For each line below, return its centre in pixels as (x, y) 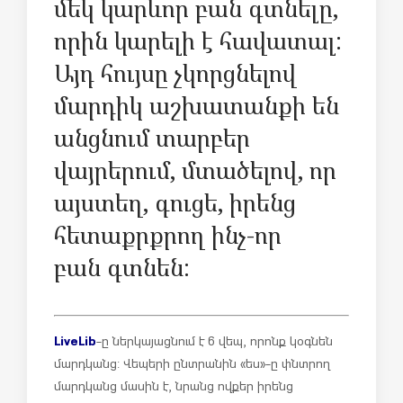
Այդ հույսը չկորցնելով (175, 72)
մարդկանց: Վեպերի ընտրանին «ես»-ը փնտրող (192, 363)
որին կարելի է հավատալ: (198, 40)
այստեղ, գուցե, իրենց (175, 202)
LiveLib (75, 340)
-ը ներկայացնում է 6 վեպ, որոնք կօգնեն (215, 340)
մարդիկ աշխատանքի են (197, 105)
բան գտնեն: (122, 267)
